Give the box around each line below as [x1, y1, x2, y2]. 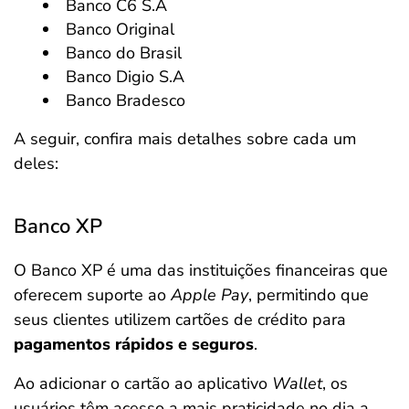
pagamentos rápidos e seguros [14, 333, 254, 355]
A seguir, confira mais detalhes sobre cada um [14, 128, 356, 150]
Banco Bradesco [66, 89, 185, 111]
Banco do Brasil [66, 42, 182, 64]
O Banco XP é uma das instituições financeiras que [14, 259, 388, 281]
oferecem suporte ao [14, 284, 171, 306]
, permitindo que [248, 284, 369, 306]
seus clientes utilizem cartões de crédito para [14, 309, 346, 330]
